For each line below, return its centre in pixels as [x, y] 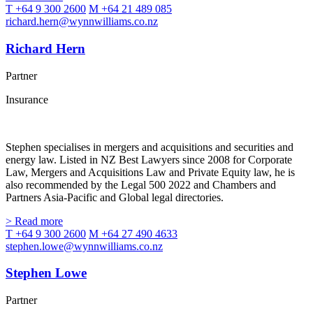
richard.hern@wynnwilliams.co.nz [82, 22]
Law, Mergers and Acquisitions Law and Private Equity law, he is [150, 172]
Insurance [27, 99]
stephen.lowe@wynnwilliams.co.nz [84, 246]
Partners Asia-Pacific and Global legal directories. [115, 197]
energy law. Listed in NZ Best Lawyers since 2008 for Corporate [149, 159]
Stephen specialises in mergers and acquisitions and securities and [150, 147]
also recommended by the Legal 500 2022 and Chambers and [141, 184]
